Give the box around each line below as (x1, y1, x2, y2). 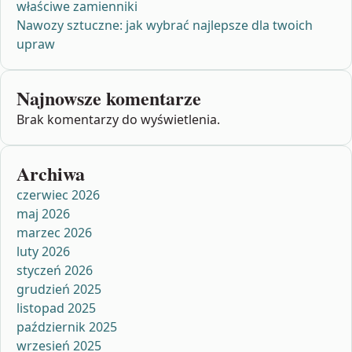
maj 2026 (16, 204, 70, 222)
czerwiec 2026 (16, 185, 100, 203)
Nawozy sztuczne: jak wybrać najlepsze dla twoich (16, 16, 313, 34)
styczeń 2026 (16, 261, 93, 279)
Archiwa (16, 159, 85, 187)
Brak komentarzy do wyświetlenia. (16, 110, 220, 128)
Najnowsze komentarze (16, 83, 201, 112)
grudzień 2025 (16, 280, 101, 298)
